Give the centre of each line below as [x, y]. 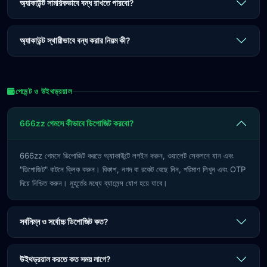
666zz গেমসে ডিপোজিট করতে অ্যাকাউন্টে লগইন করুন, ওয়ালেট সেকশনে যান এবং [127, 156]
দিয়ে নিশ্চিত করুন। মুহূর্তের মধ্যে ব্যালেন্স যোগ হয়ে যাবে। [94, 183]
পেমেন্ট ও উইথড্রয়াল [44, 91]
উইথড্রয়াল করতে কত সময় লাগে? [65, 259]
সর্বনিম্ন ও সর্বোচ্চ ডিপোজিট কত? [64, 222]
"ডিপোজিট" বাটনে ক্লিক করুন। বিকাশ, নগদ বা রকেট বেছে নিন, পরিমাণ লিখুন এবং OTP [133, 169]
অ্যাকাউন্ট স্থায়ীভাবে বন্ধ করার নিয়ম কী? [75, 41]
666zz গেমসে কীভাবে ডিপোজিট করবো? [77, 123]
